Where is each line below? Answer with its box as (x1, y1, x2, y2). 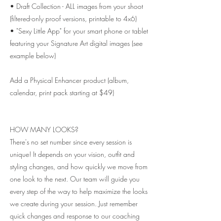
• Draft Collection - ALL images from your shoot (10, 1, 143, 11)
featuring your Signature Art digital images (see (10, 38, 143, 48)
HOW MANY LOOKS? (10, 125, 78, 135)
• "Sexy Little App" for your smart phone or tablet (10, 26, 148, 36)
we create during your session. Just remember (10, 199, 138, 209)
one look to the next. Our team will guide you (10, 174, 140, 184)
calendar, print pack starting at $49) (10, 88, 114, 98)
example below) (10, 51, 56, 61)
